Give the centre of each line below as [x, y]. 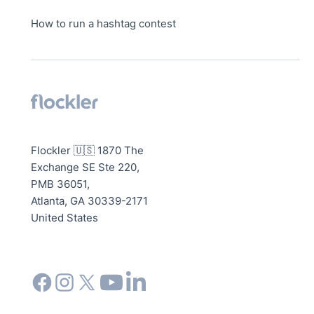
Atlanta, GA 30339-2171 [89, 201]
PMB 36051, [60, 184]
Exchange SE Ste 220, [85, 168]
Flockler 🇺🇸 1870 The [87, 151]
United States [64, 218]
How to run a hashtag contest [103, 23]
